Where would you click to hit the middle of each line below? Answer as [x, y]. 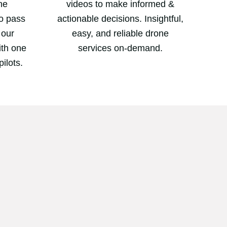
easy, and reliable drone [120, 34]
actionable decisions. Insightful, [120, 19]
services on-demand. [120, 48]
